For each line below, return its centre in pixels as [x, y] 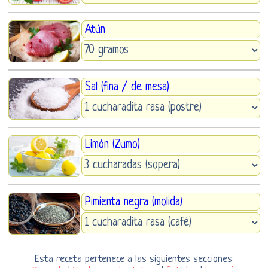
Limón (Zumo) [112, 145]
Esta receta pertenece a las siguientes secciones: [134, 259]
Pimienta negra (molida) [133, 202]
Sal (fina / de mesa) [127, 87]
